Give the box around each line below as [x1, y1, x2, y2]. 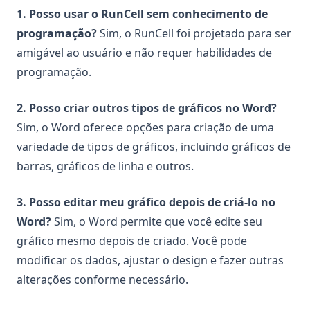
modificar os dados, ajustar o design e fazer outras [17, 253, 284, 268]
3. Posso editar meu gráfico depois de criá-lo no [17, 194, 275, 210]
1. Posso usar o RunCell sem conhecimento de [17, 6, 268, 22]
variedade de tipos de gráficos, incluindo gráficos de [17, 139, 291, 155]
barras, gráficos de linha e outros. [17, 158, 194, 174]
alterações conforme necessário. [17, 272, 188, 288]
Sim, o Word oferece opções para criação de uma [17, 120, 274, 136]
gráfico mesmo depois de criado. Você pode [17, 233, 247, 249]
